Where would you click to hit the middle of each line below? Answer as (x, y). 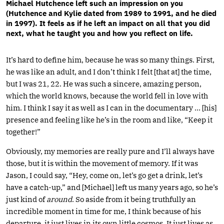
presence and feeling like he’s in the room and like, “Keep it (109, 119)
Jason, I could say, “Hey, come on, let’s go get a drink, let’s (104, 175)
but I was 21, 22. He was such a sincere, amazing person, (104, 83)
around (59, 199)
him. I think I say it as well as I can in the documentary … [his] (111, 107)
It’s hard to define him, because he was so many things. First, (110, 59)
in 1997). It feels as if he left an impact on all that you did (108, 23)
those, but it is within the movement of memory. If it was (102, 163)
